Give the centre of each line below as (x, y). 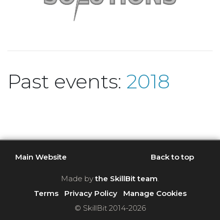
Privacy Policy (91, 193)
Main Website (41, 157)
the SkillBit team (126, 179)
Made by (78, 179)
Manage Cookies (155, 193)
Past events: (67, 82)
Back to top (172, 157)
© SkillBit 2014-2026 (110, 208)
